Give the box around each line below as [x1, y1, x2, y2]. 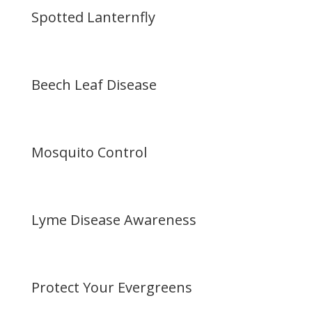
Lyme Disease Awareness [31, 210, 196, 229]
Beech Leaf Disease [31, 75, 157, 94]
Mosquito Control [31, 143, 147, 162]
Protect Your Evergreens [31, 278, 192, 297]
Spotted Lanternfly [31, 8, 155, 26]
